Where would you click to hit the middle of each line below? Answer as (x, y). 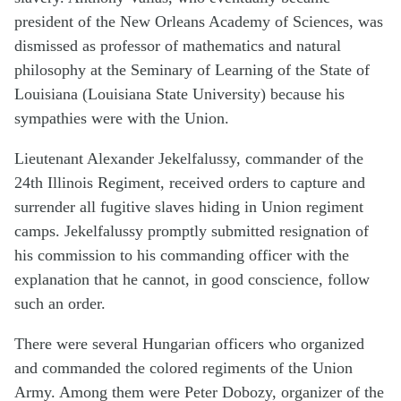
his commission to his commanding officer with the (182, 256)
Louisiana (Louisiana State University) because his (179, 94)
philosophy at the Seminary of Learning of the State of (192, 70)
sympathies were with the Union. (122, 119)
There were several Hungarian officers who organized (189, 344)
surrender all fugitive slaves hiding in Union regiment (189, 207)
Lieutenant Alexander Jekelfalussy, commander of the (189, 159)
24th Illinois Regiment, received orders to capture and (190, 183)
